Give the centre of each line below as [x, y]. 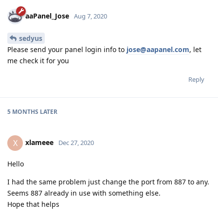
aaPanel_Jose [47, 16]
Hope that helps [33, 204]
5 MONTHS [23, 112]
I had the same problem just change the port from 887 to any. [108, 182]
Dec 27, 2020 [76, 142]
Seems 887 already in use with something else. [84, 193]
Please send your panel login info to [67, 50]
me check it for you [38, 61]
